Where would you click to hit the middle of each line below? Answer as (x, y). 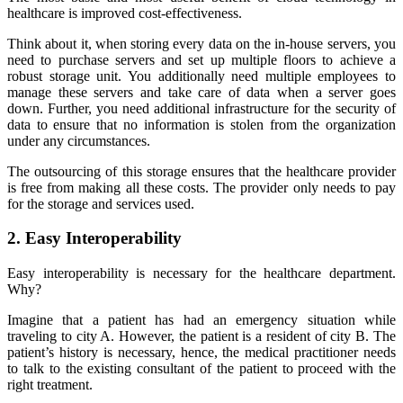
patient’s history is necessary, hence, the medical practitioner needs (201, 352)
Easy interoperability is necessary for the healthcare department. (201, 273)
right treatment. (50, 384)
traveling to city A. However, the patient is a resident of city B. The (201, 336)
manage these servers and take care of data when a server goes (201, 92)
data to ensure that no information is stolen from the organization (201, 124)
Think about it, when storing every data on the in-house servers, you (201, 43)
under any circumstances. (79, 140)
